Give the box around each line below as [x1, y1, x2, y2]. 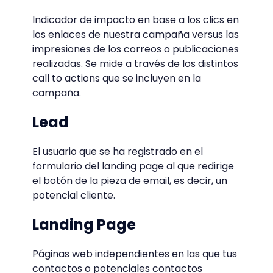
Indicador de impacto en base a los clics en [32, 13, 239, 27]
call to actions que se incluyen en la [32, 71, 201, 86]
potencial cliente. [32, 188, 118, 203]
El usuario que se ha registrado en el [32, 144, 203, 159]
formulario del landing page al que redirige [32, 159, 234, 174]
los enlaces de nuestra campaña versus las [32, 27, 239, 42]
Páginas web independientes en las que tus [32, 247, 237, 261]
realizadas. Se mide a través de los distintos [32, 57, 238, 71]
